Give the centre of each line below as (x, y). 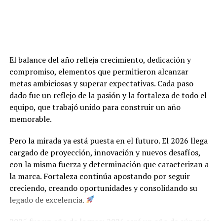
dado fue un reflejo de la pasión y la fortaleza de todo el (108, 95)
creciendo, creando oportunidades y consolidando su (103, 188)
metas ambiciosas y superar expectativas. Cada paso (101, 83)
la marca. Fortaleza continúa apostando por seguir (99, 176)
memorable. (30, 119)
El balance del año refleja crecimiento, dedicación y (100, 59)
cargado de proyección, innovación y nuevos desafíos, (105, 152)
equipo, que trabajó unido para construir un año (95, 107)
